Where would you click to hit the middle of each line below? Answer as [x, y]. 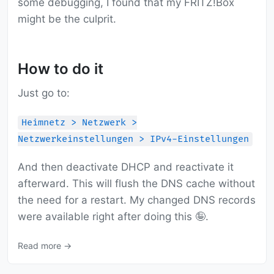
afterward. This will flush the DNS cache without [136, 184]
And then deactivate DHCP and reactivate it [126, 167]
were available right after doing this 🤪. [113, 217]
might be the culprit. [67, 19]
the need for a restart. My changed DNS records [137, 200]
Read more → [45, 246]
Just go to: [44, 93]
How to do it [61, 69]
